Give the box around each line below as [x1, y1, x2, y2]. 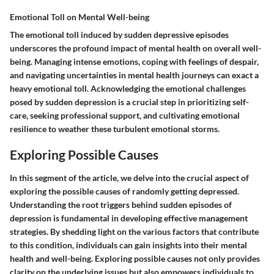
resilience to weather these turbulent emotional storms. [10, 124, 220, 135]
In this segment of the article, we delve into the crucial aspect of [10, 172, 249, 183]
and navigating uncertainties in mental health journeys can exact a [10, 70, 259, 81]
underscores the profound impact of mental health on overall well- [10, 43, 261, 54]
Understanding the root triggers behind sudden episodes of [10, 199, 232, 210]
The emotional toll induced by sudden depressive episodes [10, 29, 229, 40]
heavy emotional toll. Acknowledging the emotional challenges [10, 83, 246, 94]
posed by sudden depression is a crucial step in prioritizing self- [10, 97, 249, 108]
